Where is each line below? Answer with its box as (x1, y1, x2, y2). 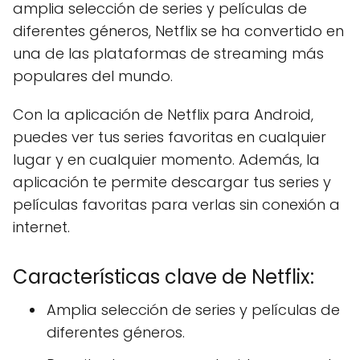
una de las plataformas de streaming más (13, 43, 324, 63)
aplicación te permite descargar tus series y (13, 172, 331, 192)
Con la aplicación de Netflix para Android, (13, 104, 313, 125)
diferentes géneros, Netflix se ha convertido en (13, 21, 344, 41)
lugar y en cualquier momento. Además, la (13, 149, 320, 170)
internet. (13, 217, 70, 237)
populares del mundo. (13, 66, 173, 86)
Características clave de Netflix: (13, 264, 314, 290)
